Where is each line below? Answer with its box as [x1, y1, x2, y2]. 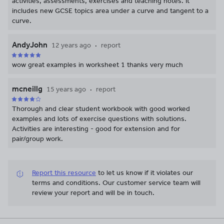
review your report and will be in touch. [32, 188, 154, 197]
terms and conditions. [32, 178, 102, 187]
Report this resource [32, 168, 96, 177]
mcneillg [12, 84, 42, 93]
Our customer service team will [102, 178, 200, 187]
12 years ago [51, 41, 91, 49]
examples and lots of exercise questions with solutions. [12, 114, 186, 123]
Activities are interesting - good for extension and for [12, 124, 180, 133]
